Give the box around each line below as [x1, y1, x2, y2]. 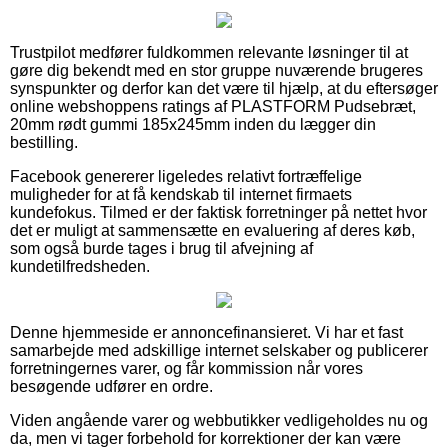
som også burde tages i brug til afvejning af [10, 239, 313, 257]
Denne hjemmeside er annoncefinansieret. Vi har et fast [10, 323, 403, 341]
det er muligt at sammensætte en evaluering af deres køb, [10, 221, 415, 239]
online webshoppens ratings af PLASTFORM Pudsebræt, [10, 97, 416, 115]
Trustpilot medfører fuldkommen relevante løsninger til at [10, 43, 408, 61]
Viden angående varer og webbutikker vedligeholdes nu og [10, 411, 428, 429]
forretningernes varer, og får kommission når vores [10, 359, 363, 377]
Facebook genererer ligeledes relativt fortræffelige [10, 167, 362, 185]
